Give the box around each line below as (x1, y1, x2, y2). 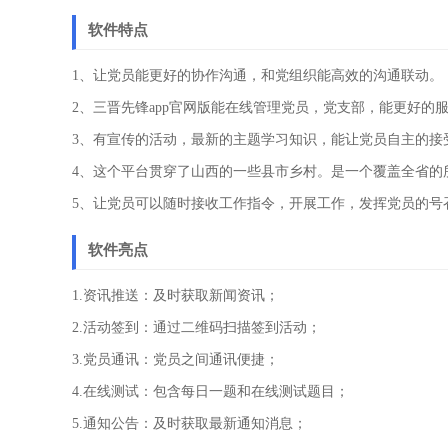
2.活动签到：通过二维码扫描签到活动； (72, 320, 321, 335)
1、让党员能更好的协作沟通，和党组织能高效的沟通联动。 (72, 68, 443, 83)
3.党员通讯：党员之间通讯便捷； (72, 352, 279, 367)
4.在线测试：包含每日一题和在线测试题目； (72, 384, 349, 399)
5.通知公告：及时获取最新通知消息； (72, 416, 307, 431)
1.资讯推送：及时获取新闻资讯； (72, 288, 279, 303)
